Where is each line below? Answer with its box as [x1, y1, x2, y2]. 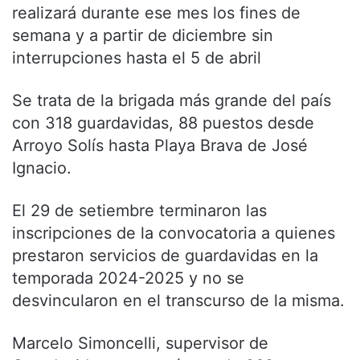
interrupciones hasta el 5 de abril [12, 47, 261, 67]
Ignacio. [12, 157, 72, 178]
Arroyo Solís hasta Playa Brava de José [12, 135, 308, 155]
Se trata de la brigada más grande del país [12, 90, 331, 110]
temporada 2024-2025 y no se [12, 268, 244, 288]
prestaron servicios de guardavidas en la [12, 245, 318, 265]
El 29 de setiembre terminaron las [12, 200, 267, 220]
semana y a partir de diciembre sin [12, 25, 273, 45]
